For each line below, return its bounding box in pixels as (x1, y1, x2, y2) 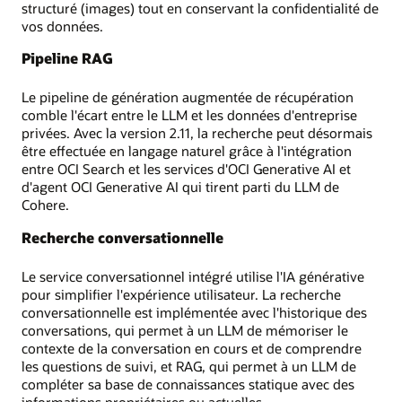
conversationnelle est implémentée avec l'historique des (22, 302, 367, 321)
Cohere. (22, 196, 69, 214)
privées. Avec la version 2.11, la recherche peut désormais (22, 124, 372, 143)
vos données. (22, 17, 103, 36)
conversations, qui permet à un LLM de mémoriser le (22, 320, 348, 339)
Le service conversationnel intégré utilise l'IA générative (22, 267, 364, 285)
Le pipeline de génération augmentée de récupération (22, 88, 354, 107)
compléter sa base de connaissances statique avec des (22, 374, 354, 393)
